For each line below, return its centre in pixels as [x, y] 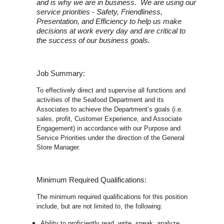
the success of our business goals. [93, 41]
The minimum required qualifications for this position [112, 197]
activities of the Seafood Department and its [100, 100]
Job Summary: [61, 74]
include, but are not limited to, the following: [100, 206]
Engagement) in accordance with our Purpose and [109, 128]
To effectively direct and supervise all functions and [111, 90]
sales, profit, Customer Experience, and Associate [109, 119]
